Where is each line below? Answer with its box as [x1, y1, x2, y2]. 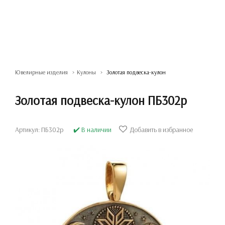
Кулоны [77, 68, 96, 76]
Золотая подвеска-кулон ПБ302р [15, 92, 187, 108]
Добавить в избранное [130, 125, 193, 134]
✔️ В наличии [73, 125, 111, 134]
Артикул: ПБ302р [15, 125, 63, 134]
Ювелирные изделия [15, 68, 68, 76]
